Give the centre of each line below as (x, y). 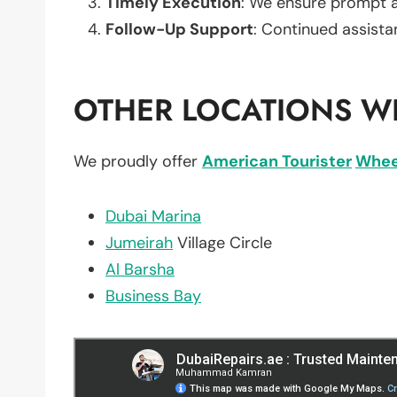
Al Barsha (140, 269)
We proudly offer (138, 161)
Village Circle (222, 242)
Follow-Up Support (179, 29)
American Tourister (277, 161)
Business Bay (153, 296)
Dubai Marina (153, 216)
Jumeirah (139, 242)
